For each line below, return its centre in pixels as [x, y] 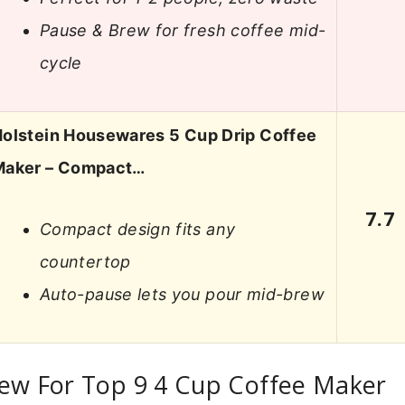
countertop [85, 262]
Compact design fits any [138, 230]
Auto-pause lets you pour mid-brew [182, 295]
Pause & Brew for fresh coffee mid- [183, 31]
